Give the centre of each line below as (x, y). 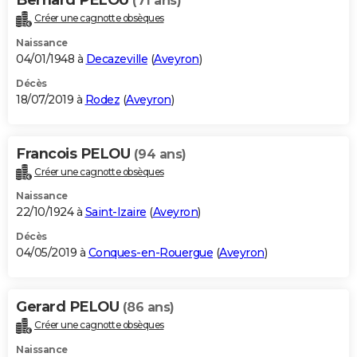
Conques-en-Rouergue (150, 253)
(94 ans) (160, 154)
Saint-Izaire (116, 212)
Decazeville (116, 59)
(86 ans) (148, 308)
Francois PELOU (75, 153)
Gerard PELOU (69, 307)
